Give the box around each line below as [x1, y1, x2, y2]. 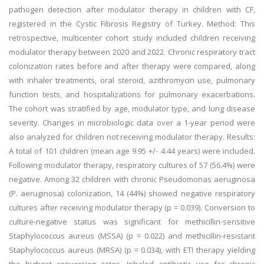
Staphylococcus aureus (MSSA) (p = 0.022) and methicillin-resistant [9, 230, 255, 241]
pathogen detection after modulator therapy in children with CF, [9, 4, 255, 15]
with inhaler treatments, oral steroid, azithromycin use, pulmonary [9, 75, 255, 85]
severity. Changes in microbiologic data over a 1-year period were [9, 117, 255, 128]
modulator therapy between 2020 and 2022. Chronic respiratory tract [9, 47, 255, 57]
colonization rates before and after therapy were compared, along [9, 61, 255, 71]
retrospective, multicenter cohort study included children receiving [9, 32, 255, 43]
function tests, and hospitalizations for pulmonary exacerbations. [9, 89, 255, 100]
